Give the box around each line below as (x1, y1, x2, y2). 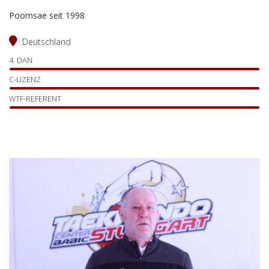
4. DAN (9, 55, 32, 65)
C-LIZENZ (9, 74, 41, 85)
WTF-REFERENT (9, 93, 61, 104)
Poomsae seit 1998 (9, 9, 85, 21)
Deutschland (22, 35, 71, 47)
